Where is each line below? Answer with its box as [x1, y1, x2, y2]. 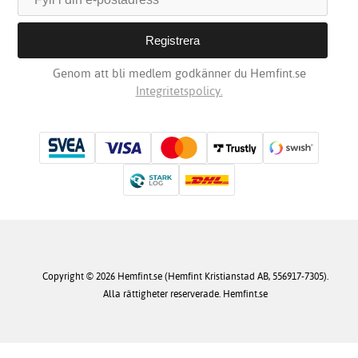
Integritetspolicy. [135, 83, 223, 99]
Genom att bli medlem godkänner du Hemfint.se [52, 66, 306, 82]
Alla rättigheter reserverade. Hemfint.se [102, 288, 268, 300]
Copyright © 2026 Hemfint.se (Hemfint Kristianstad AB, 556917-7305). [42, 270, 328, 283]
